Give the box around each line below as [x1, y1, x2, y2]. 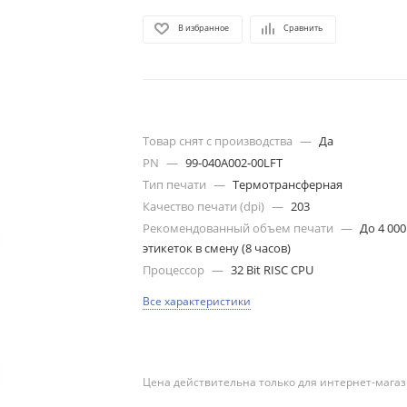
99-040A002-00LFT [185, 154, 283, 172]
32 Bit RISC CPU [231, 262, 314, 279]
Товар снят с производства [143, 133, 296, 150]
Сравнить [283, 22, 323, 35]
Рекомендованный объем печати [143, 220, 337, 237]
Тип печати [143, 176, 210, 194]
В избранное [178, 22, 230, 35]
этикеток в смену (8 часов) [143, 240, 292, 257]
